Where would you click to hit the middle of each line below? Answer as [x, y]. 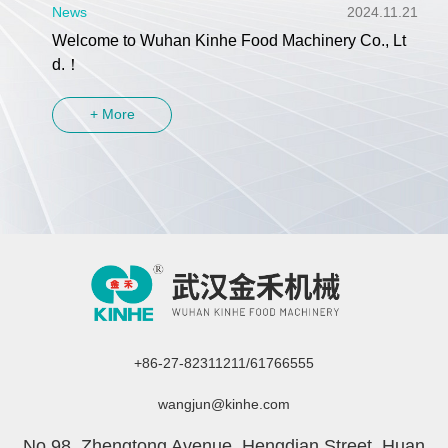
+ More [112, 114]
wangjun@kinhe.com [224, 404]
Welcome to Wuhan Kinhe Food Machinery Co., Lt [229, 40]
